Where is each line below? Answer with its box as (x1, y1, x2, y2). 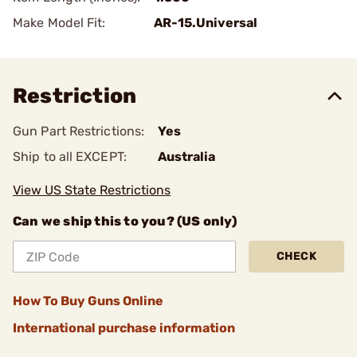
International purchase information (13, 320, 235, 335)
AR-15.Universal (154, 15, 257, 30)
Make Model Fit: (13, 15, 106, 30)
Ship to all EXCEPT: (13, 149, 127, 164)
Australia (158, 149, 215, 164)
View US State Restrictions (13, 182, 171, 198)
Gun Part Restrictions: (13, 124, 145, 139)
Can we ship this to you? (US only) (13, 214, 237, 229)
